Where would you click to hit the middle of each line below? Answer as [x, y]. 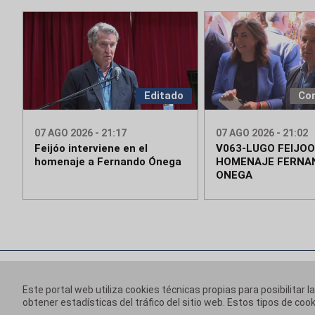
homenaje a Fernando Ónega [108, 162]
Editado [163, 96]
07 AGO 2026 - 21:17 [81, 133]
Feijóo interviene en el [91, 149]
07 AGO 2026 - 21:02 [262, 133]
